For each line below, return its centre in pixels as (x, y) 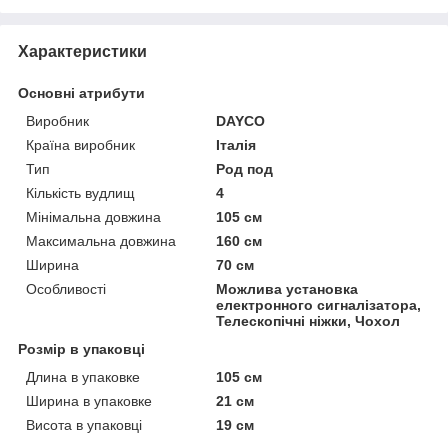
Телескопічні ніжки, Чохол (308, 320)
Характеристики (82, 51)
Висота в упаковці (84, 424)
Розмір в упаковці (81, 348)
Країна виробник (80, 144)
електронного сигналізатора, (319, 304)
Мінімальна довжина (93, 216)
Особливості (66, 288)
